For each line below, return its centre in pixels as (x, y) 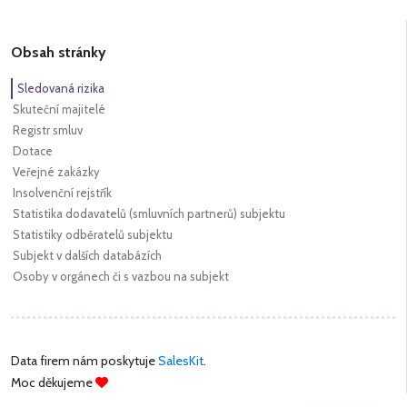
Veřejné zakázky (56, 172)
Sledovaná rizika (61, 89)
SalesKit (181, 361)
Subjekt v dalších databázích (87, 256)
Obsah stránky (59, 53)
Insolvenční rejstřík (62, 193)
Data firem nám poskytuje (84, 361)
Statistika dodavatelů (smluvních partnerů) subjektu (149, 214)
